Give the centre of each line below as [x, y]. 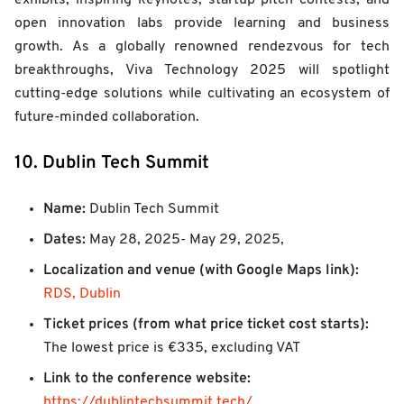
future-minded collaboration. [107, 117]
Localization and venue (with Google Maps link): [201, 270]
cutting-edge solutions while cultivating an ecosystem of [202, 93]
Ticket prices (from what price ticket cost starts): [206, 324]
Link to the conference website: [147, 378]
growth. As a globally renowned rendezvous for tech [202, 46]
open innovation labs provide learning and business [202, 23]
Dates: [66, 239]
